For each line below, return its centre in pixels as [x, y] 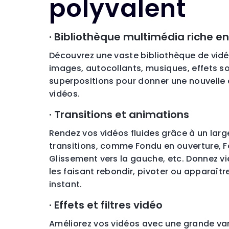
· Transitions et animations [119, 115]
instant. [66, 185]
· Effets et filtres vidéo [106, 205]
